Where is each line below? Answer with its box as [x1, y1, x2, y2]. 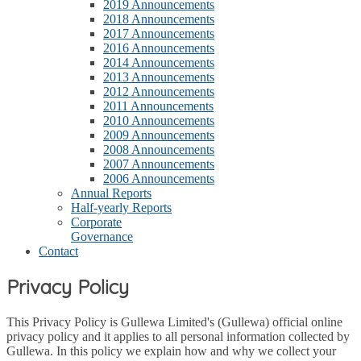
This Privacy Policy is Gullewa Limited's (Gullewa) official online [6, 314, 342, 329]
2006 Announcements [103, 172, 214, 185]
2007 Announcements [103, 157, 214, 171]
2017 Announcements [103, 27, 214, 40]
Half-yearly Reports [71, 201, 172, 214]
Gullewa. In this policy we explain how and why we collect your [6, 343, 336, 358]
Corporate [71, 215, 122, 229]
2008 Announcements [103, 143, 214, 156]
